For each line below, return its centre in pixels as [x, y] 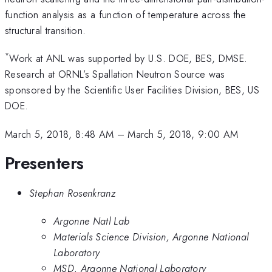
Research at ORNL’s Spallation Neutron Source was [115, 74]
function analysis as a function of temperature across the [126, 14]
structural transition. [46, 30]
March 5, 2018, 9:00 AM [183, 134]
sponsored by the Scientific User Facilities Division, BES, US [132, 90]
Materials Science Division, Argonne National [151, 237]
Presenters [44, 163]
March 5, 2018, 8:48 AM [59, 134]
